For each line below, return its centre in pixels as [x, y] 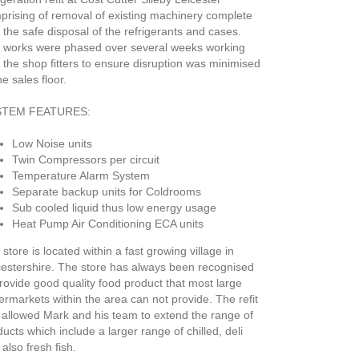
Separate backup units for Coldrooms [106, 192]
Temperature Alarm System [81, 175]
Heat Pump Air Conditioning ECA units [107, 224]
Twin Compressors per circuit [85, 159]
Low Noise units [52, 143]
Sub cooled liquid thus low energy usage [114, 208]
